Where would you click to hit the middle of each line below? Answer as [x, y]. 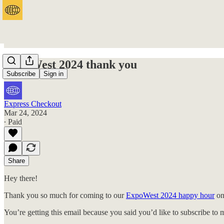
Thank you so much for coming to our [65, 195]
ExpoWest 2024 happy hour [170, 195]
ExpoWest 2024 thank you [70, 64]
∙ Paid [13, 121]
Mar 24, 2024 [25, 112]
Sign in [53, 74]
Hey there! [21, 178]
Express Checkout [33, 103]
